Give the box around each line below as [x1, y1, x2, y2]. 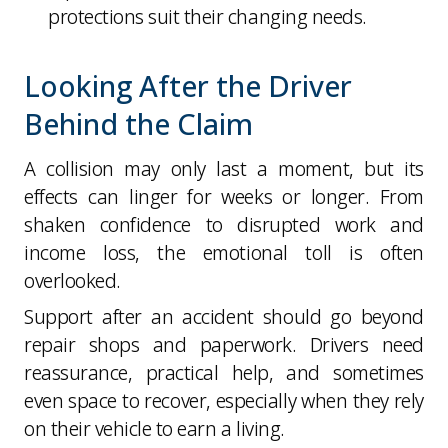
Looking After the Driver [24, 65, 352, 105]
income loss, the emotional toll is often [24, 238, 424, 266]
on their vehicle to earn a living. [24, 414, 285, 442]
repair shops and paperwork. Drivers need [24, 330, 424, 358]
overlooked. [24, 266, 121, 294]
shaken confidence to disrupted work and [24, 210, 424, 238]
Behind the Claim [24, 103, 253, 143]
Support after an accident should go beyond [24, 302, 424, 330]
